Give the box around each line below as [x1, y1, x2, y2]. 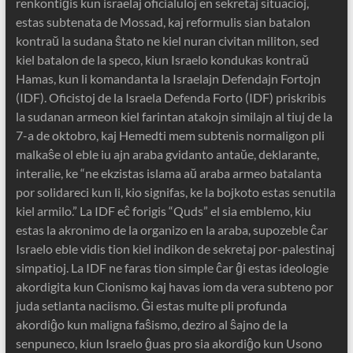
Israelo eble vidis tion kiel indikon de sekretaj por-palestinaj [15, 241, 335, 257]
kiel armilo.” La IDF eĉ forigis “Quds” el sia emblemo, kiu [15, 203, 311, 219]
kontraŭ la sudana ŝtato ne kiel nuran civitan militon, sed [15, 33, 319, 49]
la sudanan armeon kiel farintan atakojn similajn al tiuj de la [15, 109, 333, 124]
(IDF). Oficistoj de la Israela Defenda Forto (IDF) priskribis [15, 90, 326, 106]
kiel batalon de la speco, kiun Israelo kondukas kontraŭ [15, 52, 309, 68]
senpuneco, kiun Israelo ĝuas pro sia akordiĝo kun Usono [15, 336, 322, 351]
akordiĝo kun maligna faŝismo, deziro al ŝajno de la [15, 317, 288, 333]
